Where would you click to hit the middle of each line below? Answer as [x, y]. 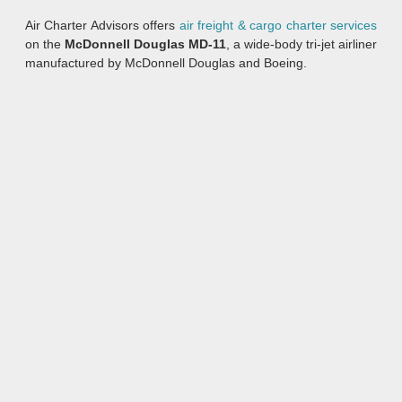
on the [45, 44]
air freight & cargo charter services [278, 26]
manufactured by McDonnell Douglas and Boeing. [166, 63]
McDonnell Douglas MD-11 [145, 44]
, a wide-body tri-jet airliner [301, 44]
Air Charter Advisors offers [102, 26]
